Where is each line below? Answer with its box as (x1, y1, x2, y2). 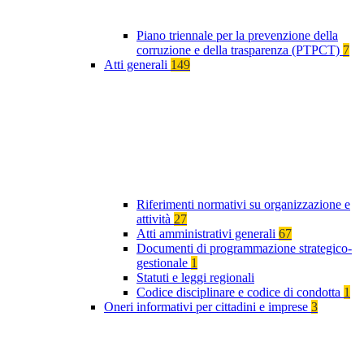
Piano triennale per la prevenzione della (136, 28, 338, 43)
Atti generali (104, 58, 171, 72)
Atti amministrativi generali (136, 227, 279, 241)
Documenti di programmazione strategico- (136, 241, 352, 256)
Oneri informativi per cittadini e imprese (104, 300, 311, 314)
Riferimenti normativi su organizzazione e (136, 197, 350, 212)
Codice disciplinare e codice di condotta (136, 285, 344, 300)
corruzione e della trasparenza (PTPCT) (136, 43, 343, 58)
